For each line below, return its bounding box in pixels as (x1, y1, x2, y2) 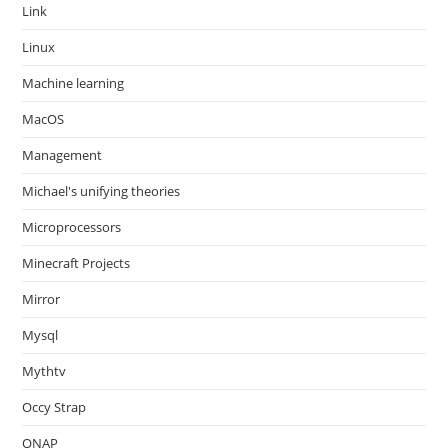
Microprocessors (22, 218, 122, 236)
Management (22, 146, 103, 164)
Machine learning (22, 74, 125, 92)
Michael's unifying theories (22, 182, 181, 200)
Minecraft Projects (22, 254, 131, 272)
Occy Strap (22, 398, 87, 416)
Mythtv (22, 362, 67, 380)
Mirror (22, 290, 61, 308)
